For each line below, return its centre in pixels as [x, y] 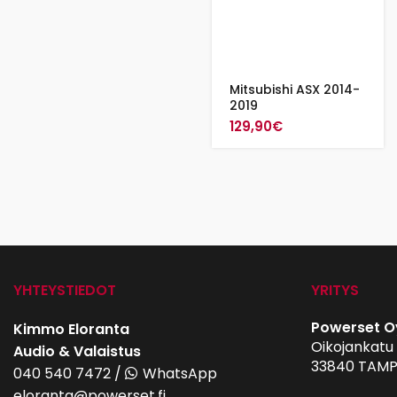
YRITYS [335, 290]
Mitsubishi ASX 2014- [295, 90]
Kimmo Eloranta [71, 329]
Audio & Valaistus [77, 351]
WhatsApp [180, 374]
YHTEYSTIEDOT [65, 290]
